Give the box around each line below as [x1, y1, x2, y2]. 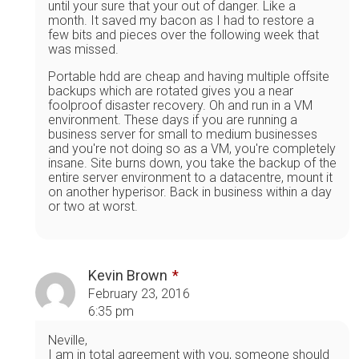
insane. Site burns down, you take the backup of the [48, 155, 337, 171]
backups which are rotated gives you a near [48, 83, 293, 99]
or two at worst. [48, 198, 138, 214]
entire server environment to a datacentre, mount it [48, 169, 333, 185]
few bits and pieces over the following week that [48, 26, 319, 42]
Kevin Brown [88, 266, 167, 284]
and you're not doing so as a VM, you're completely [48, 140, 336, 156]
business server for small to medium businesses [48, 126, 317, 142]
